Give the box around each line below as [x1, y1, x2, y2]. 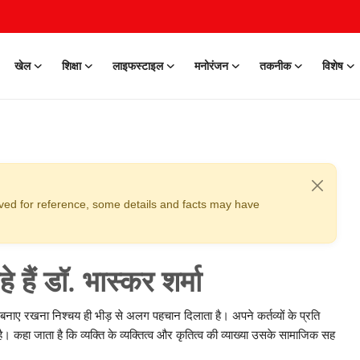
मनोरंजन [194, 59, 228, 72]
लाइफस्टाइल [112, 59, 163, 72]
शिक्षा [62, 59, 81, 72]
